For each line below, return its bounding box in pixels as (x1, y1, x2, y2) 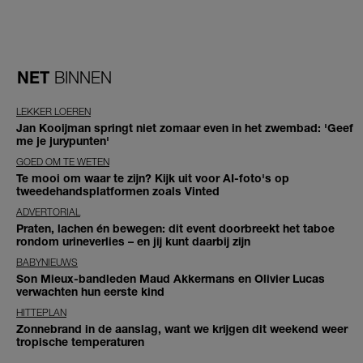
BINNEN (54, 67, 112, 87)
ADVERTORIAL (16, 206, 80, 219)
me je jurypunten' (16, 134, 109, 148)
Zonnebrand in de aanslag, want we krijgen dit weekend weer (16, 322, 348, 336)
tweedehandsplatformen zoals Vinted (16, 184, 220, 199)
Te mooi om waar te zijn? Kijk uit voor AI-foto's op (16, 171, 289, 186)
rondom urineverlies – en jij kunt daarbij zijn (16, 234, 250, 249)
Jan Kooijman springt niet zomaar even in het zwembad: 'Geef (16, 121, 353, 135)
